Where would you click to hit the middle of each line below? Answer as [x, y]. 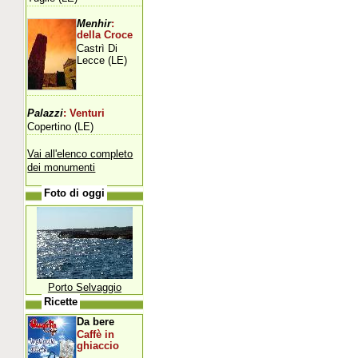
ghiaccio [98, 346]
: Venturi [84, 113]
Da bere [96, 321]
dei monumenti [62, 167]
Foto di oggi [75, 193]
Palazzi [46, 113]
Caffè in [96, 334]
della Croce [105, 35]
